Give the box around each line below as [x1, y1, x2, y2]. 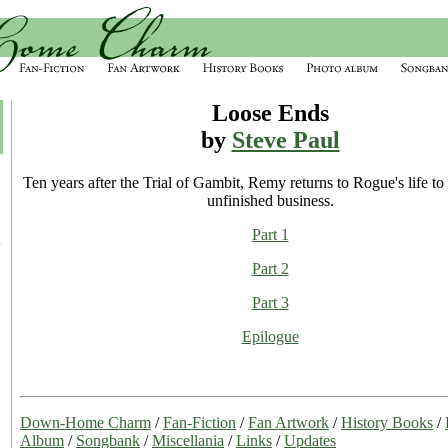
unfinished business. [206, 191, 334, 209]
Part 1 [251, 225, 289, 243]
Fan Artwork [248, 413, 329, 431]
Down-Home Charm [20, 413, 151, 431]
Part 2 [251, 259, 289, 277]
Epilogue [241, 327, 299, 345]
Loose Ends [211, 100, 329, 126]
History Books [341, 413, 433, 431]
